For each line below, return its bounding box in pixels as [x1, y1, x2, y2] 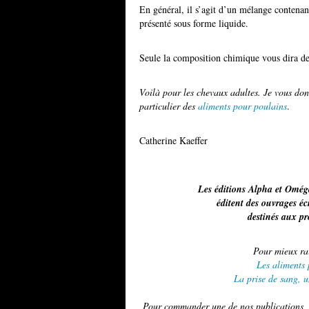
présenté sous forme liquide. [139, 17, 248, 30]
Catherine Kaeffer [139, 134, 208, 147]
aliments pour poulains [198, 99, 287, 112]
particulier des [139, 99, 198, 112]
